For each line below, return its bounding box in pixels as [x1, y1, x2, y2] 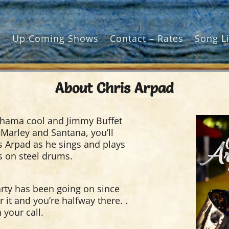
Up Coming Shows [12, 32, 99, 44]
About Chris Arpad [55, 79, 174, 97]
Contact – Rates [110, 32, 184, 44]
